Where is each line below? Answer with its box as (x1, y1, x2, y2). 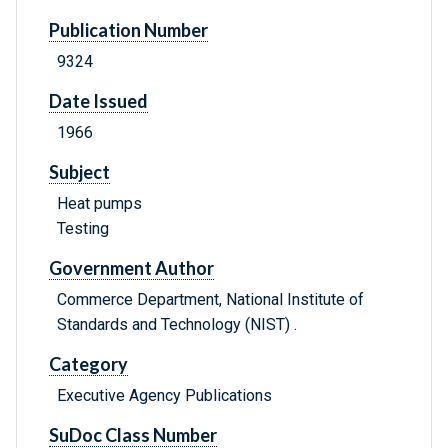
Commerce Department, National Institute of (57, 290, 364, 310)
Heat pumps (57, 194, 142, 214)
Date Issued (49, 90, 148, 113)
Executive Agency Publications (57, 386, 272, 406)
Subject (49, 161, 110, 184)
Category (49, 353, 128, 376)
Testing (57, 219, 109, 239)
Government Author (49, 257, 214, 280)
